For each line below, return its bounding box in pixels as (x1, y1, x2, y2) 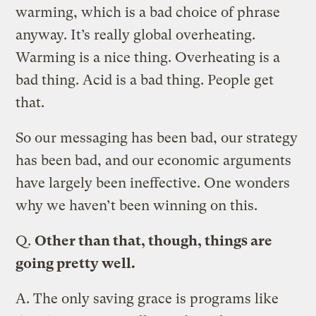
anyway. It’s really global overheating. (16, 26, 256, 43)
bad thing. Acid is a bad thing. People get (16, 71, 274, 88)
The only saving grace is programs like (33, 290, 279, 307)
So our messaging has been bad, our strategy (16, 129, 298, 146)
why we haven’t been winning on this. (16, 197, 258, 214)
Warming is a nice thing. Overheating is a (16, 49, 281, 66)
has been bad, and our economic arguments (16, 152, 292, 169)
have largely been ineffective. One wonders (16, 174, 291, 191)
